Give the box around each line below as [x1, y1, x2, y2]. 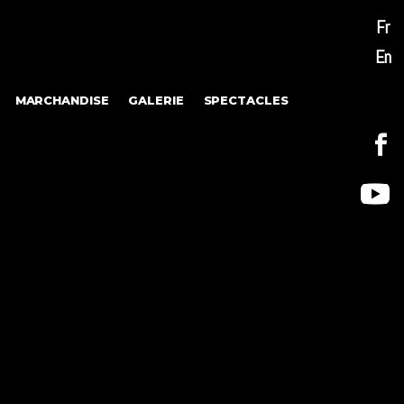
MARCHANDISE [14, 92, 109, 107]
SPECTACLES [203, 92, 289, 107]
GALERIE [127, 92, 184, 107]
